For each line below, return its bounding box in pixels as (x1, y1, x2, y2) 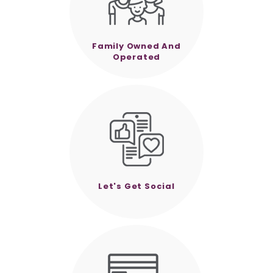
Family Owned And (92, 40, 181, 52)
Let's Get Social (98, 180, 175, 192)
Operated (112, 51, 161, 63)
